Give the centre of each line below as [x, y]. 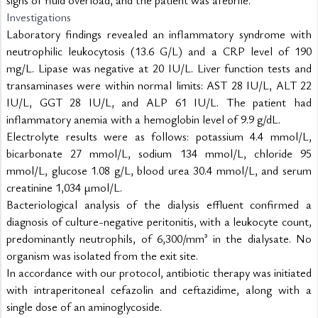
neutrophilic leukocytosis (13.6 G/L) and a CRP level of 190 [159, 51]
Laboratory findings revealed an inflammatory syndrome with [159, 34]
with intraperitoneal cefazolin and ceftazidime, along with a [159, 290]
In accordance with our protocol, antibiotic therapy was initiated [159, 273]
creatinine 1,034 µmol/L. [64, 187]
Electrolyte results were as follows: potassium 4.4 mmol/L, [159, 136]
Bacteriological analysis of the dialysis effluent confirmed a [159, 204]
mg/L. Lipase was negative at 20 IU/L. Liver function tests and [159, 68]
